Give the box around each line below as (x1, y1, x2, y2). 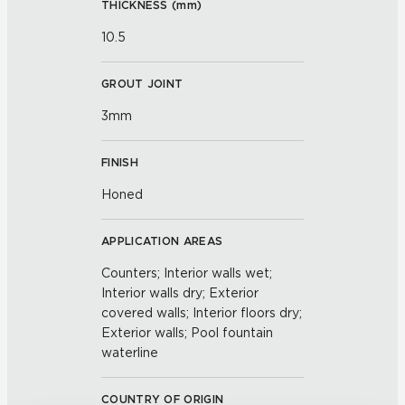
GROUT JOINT (101, 77, 184, 90)
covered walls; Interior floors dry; (101, 306, 302, 320)
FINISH (101, 155, 138, 169)
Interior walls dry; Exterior (101, 286, 259, 300)
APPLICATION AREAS (101, 234, 223, 248)
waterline (101, 345, 158, 360)
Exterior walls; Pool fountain (101, 325, 273, 340)
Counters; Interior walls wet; (101, 266, 272, 280)
